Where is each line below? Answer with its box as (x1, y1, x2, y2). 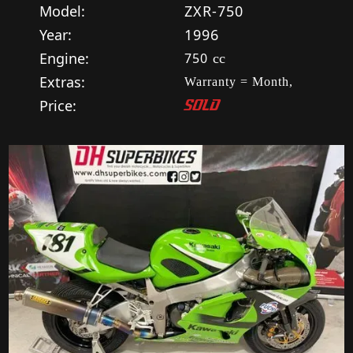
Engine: (39, 49, 89, 68)
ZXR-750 (184, 2, 243, 20)
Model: (39, 2, 85, 20)
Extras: (39, 72, 85, 91)
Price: (39, 96, 76, 115)
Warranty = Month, (184, 75, 293, 88)
